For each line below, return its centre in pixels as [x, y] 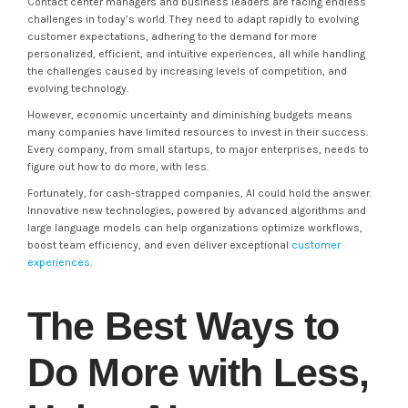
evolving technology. [78, 88]
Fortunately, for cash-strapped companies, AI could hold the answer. [199, 193]
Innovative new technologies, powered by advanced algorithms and [197, 210]
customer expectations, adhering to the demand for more [172, 36]
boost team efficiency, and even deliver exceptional [159, 245]
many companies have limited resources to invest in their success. [198, 132]
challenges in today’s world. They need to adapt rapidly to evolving [193, 19]
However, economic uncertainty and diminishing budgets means [190, 115]
